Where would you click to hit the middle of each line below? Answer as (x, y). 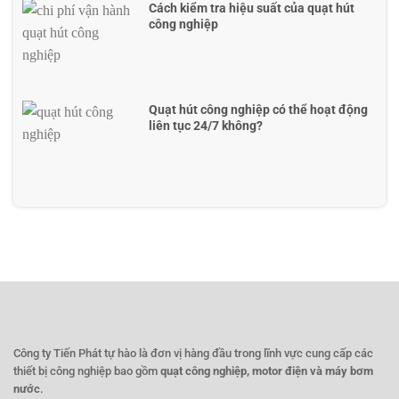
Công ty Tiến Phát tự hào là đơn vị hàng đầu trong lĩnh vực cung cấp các (193, 354)
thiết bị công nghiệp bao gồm (87, 371)
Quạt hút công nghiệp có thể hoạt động (258, 110)
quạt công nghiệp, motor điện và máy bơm (267, 371)
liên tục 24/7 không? (205, 126)
